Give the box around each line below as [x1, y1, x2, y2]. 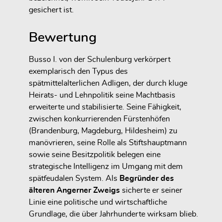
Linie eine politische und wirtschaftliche [29, 198, 167, 207]
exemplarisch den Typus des [29, 67, 128, 76]
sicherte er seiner [120, 186, 182, 195]
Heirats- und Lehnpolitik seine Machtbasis [29, 91, 175, 100]
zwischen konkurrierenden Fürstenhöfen [29, 115, 170, 123]
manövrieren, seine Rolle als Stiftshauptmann [29, 139, 187, 147]
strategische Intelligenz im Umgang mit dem [29, 163, 183, 171]
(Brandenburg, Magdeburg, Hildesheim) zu [29, 127, 177, 135]
